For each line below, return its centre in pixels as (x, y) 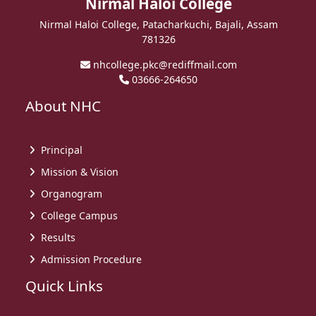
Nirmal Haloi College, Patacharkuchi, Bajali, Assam (158, 25)
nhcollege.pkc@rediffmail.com (165, 65)
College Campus (77, 215)
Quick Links (56, 285)
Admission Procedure (89, 259)
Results (56, 237)
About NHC (55, 106)
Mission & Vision (77, 171)
